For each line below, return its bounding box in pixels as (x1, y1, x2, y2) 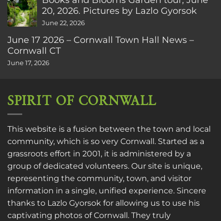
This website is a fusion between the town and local (7, 124, 211, 134)
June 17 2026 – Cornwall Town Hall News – (7, 34, 194, 45)
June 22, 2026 (42, 19, 85, 27)
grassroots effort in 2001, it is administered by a (7, 149, 191, 159)
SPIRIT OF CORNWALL (7, 92, 156, 110)
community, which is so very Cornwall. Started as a (7, 137, 204, 147)
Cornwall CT (7, 44, 61, 56)
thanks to (7, 198, 47, 208)
